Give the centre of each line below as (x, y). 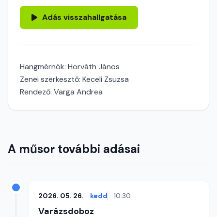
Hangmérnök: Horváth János (70, 67)
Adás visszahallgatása (84, 17)
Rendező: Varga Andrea (61, 92)
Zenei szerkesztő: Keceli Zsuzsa (74, 79)
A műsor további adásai (74, 149)
